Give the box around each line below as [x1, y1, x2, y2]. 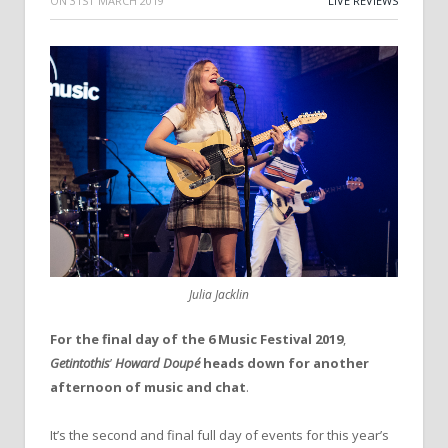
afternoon [50, 378, 122, 397]
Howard [115, 354, 160, 373]
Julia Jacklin [189, 286, 249, 304]
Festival [260, 330, 312, 349]
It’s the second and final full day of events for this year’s [50, 426, 389, 445]
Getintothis [50, 354, 110, 373]
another [313, 354, 369, 373]
